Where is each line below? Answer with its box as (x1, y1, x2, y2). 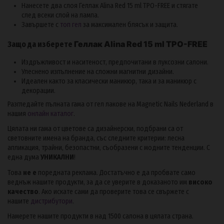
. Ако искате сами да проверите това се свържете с (38, 187, 189, 196)
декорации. (21, 86, 55, 95)
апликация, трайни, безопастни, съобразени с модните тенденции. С (7, 143, 210, 152)
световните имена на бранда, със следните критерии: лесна (7, 134, 184, 143)
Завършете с (21, 20, 60, 29)
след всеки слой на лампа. (21, 10, 99, 19)
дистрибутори (30, 196, 72, 205)
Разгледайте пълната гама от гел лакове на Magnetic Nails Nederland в (7, 100, 213, 109)
